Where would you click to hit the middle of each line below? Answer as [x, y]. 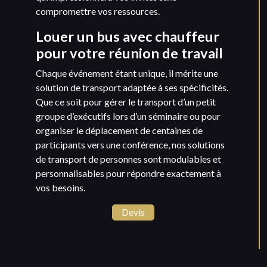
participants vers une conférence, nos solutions [130, 145]
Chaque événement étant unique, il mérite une [127, 73]
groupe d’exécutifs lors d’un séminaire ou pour [128, 116]
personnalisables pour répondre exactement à [128, 173]
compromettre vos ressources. [98, 11]
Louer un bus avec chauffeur [128, 37]
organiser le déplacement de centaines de [119, 131]
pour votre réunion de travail [129, 53]
